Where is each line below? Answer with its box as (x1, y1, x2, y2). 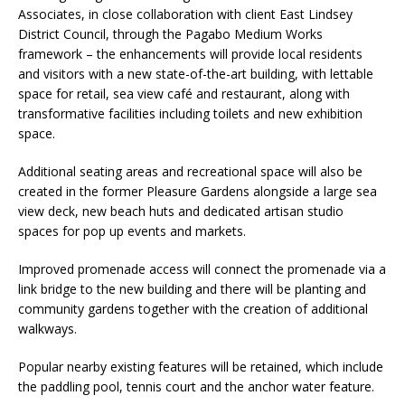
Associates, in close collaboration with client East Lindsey (18, 5, 353, 23)
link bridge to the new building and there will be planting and (18, 280, 366, 297)
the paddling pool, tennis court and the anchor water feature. (18, 378, 374, 395)
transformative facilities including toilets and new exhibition (18, 105, 363, 122)
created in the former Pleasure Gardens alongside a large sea (18, 183, 377, 200)
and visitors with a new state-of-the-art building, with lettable (18, 65, 373, 82)
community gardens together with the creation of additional (18, 300, 368, 317)
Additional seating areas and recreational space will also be (18, 163, 363, 180)
